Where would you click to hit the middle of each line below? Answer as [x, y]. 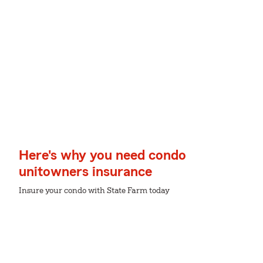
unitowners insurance [85, 172]
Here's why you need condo [102, 156]
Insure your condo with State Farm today [94, 191]
